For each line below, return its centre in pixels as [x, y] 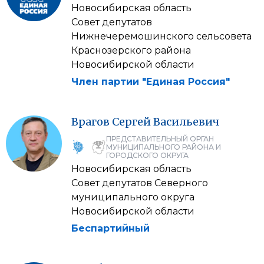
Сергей [131, 122]
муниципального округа [133, 197]
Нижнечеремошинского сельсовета [161, 36]
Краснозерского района [131, 50]
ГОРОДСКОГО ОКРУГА [147, 155]
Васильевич [186, 122]
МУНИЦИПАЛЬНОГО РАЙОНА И [164, 147]
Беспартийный [110, 228]
